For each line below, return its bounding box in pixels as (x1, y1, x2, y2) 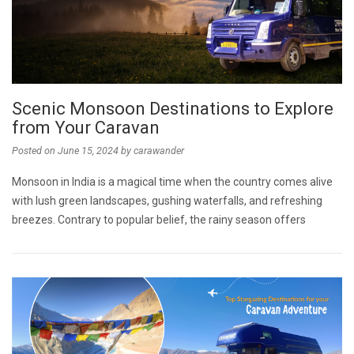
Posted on (12, 144, 58, 156)
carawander (134, 144, 184, 156)
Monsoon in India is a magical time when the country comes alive (12, 175, 333, 188)
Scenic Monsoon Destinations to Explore (12, 98, 333, 119)
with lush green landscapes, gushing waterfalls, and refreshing (12, 194, 322, 207)
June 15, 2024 (58, 144, 119, 156)
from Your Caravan (12, 117, 168, 137)
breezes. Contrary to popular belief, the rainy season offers (12, 213, 306, 226)
